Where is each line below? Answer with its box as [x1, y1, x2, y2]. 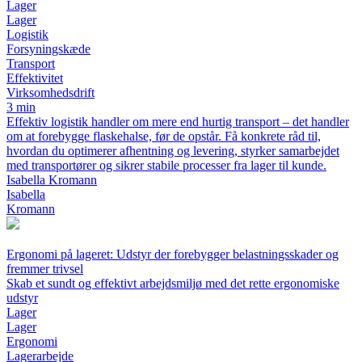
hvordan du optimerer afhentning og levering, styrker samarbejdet [6, 144, 339, 158]
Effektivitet [6, 71, 63, 86]
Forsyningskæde [6, 42, 90, 57]
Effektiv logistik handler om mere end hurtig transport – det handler [6, 115, 349, 129]
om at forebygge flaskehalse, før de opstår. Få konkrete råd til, [6, 129, 321, 144]
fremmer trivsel [6, 262, 83, 276]
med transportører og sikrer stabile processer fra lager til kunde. [6, 158, 326, 173]
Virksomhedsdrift [6, 86, 95, 100]
